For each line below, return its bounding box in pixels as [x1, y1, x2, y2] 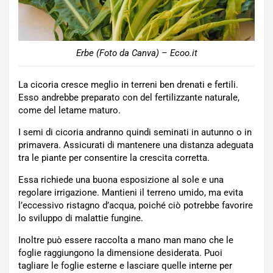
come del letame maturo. [18, 105, 121, 116]
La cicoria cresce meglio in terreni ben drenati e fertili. [18, 79, 238, 90]
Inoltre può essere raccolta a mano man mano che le [18, 235, 233, 246]
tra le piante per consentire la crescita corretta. [18, 152, 210, 163]
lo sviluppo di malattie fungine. [18, 213, 143, 224]
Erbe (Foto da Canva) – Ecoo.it [76, 48, 197, 58]
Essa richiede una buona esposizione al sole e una [18, 174, 224, 185]
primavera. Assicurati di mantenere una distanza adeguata [18, 140, 253, 151]
